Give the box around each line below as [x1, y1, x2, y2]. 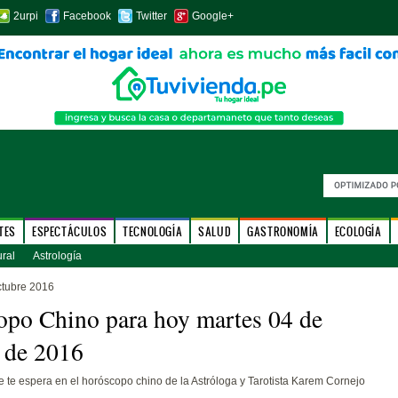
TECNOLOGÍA [123, 224, 183, 239]
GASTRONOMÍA [247, 224, 319, 239]
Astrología [32, 250, 82, 262]
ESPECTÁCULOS [31, 224, 107, 239]
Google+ [191, 10, 234, 22]
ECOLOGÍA [334, 224, 382, 239]
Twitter [135, 10, 167, 22]
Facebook [62, 10, 111, 22]
